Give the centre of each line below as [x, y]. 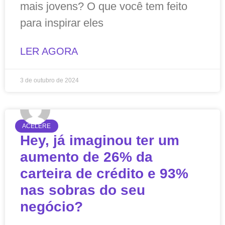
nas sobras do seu [83, 190]
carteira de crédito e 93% [104, 174]
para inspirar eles [62, 23]
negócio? [51, 207]
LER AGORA [49, 51]
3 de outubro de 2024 [49, 80]
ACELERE [37, 126]
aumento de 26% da [86, 157]
